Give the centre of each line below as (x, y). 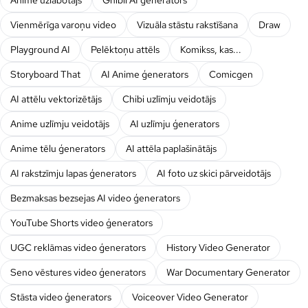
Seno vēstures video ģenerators (78, 272)
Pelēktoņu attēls (125, 49)
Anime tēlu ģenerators (58, 148)
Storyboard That (45, 74)
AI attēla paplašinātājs (171, 148)
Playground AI (40, 49)
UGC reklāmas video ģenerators (78, 247)
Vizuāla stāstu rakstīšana (187, 24)
